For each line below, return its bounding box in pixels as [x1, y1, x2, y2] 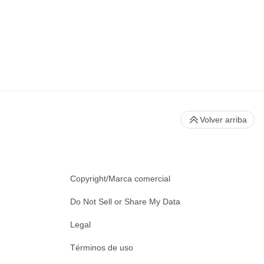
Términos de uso [70, 243, 133, 253]
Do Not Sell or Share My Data [70, 197, 180, 207]
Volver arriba [200, 115, 247, 125]
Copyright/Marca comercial [70, 174, 170, 184]
